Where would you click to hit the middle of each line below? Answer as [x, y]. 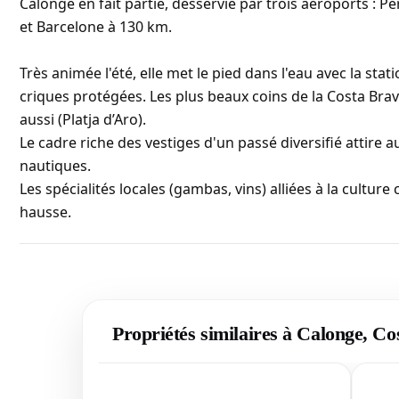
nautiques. [55, 166]
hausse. [45, 212]
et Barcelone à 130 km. [96, 27]
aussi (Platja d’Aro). [83, 120]
